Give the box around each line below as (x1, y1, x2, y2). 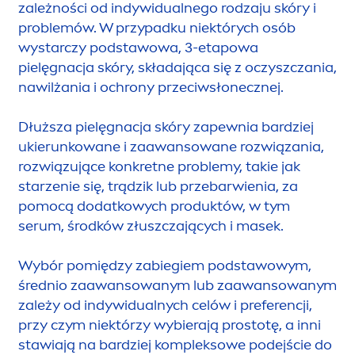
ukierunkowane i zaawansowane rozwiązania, (18, 137, 324, 155)
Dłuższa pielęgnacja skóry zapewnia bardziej (18, 117, 314, 136)
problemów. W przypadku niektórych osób (18, 18, 296, 36)
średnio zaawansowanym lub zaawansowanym (18, 276, 337, 294)
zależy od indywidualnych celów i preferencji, (18, 296, 312, 314)
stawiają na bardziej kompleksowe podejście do (18, 335, 332, 353)
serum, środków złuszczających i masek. (18, 216, 284, 235)
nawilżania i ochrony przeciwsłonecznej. (18, 78, 284, 96)
